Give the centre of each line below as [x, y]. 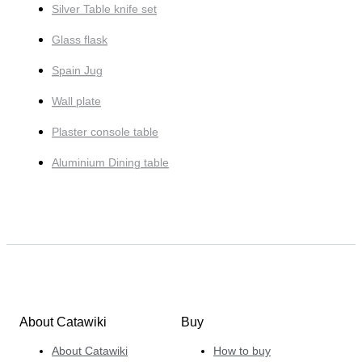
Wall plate [76, 101]
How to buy [242, 350]
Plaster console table [105, 132]
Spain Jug [77, 71]
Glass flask [80, 40]
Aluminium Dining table [110, 163]
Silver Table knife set [104, 9]
